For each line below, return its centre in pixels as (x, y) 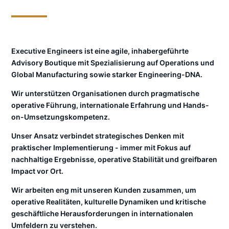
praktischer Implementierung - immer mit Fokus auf (101, 147)
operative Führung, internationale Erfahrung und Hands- (110, 105)
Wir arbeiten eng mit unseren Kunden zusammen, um (104, 190)
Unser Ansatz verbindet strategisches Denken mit (98, 136)
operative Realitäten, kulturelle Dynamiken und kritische (109, 202)
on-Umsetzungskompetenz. (61, 117)
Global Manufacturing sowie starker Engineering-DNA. (107, 74)
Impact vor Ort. (37, 171)
